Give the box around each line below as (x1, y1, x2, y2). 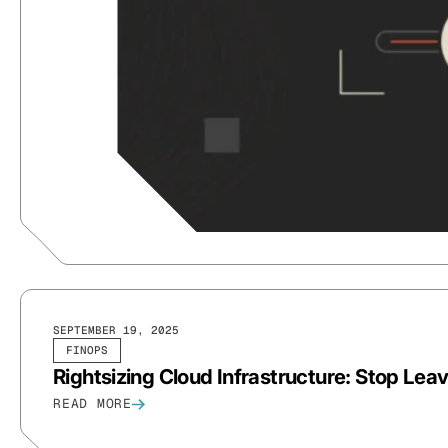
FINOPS (66, 343, 108, 358)
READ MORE (53, 395, 133, 413)
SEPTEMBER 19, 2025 (53, 323, 179, 338)
